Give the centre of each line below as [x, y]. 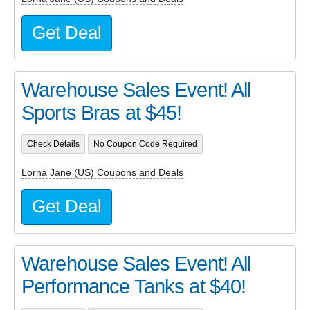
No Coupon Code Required [145, 144]
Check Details [53, 144]
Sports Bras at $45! [102, 113]
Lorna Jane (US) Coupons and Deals [102, 172]
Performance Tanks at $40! [134, 286]
